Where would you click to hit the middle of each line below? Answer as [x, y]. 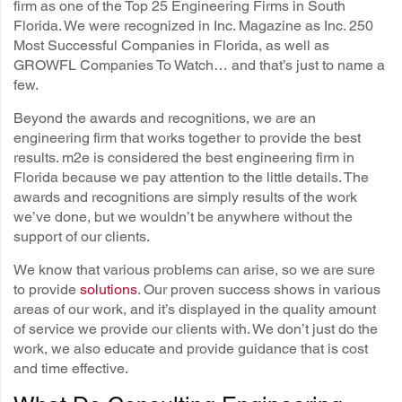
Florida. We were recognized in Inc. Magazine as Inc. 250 [193, 26]
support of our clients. [82, 237]
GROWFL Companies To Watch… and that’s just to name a [199, 66]
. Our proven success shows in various [259, 290]
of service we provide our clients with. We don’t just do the [196, 329]
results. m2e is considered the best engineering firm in [184, 158]
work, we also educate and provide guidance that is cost [191, 349]
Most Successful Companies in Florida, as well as [171, 46]
